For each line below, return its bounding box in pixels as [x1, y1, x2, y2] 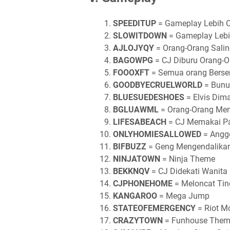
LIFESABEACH [113, 117, 166, 127]
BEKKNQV [113, 166, 149, 176]
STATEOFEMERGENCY [113, 203, 196, 213]
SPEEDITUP [113, 18, 156, 28]
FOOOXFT [113, 68, 149, 78]
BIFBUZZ [113, 142, 146, 151]
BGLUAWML [113, 105, 159, 114]
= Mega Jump [157, 191, 209, 201]
